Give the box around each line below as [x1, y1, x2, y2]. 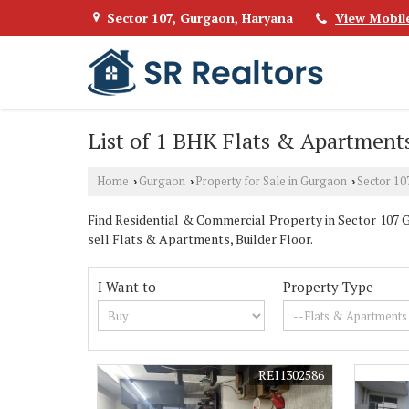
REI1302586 [258, 366, 325, 384]
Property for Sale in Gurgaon [195, 173, 347, 190]
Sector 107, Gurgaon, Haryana [107, 9, 293, 27]
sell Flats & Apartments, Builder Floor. [88, 230, 313, 248]
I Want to [98, 278, 156, 297]
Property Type [283, 278, 374, 297]
